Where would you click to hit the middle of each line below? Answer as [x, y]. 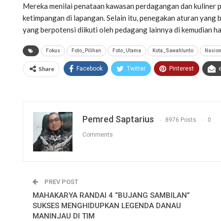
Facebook [90, 68]
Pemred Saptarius [118, 119]
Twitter [136, 68]
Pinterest [182, 68]
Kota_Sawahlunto [173, 50]
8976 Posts [181, 120]
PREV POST [61, 182]
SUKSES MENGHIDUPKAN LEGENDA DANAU [107, 205]
